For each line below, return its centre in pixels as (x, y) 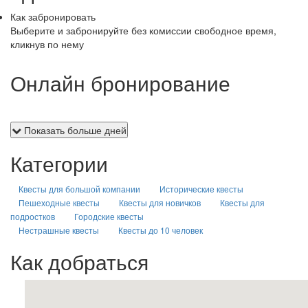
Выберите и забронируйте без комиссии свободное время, (143, 30)
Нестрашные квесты (59, 230)
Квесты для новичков (160, 202)
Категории (59, 163)
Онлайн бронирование (120, 83)
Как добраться (79, 262)
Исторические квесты (201, 189)
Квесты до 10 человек (161, 230)
